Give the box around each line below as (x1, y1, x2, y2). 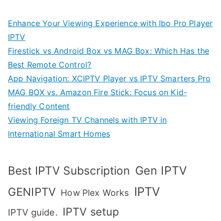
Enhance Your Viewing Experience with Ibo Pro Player (8, 18, 213, 28)
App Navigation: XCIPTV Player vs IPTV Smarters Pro (8, 73, 211, 83)
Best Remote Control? (8, 59, 92, 70)
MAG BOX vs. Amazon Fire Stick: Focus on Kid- (8, 87, 187, 97)
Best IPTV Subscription (8, 163, 130, 178)
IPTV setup (62, 205, 119, 218)
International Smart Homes (8, 128, 110, 139)
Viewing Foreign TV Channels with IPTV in (8, 114, 167, 125)
